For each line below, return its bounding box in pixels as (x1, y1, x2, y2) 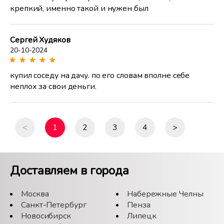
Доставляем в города (10, 162, 129, 178)
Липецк (127, 210, 156, 221)
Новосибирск (21, 210, 71, 221)
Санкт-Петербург (21, 199, 86, 210)
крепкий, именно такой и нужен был (10, 2, 148, 14)
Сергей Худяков (10, 34, 70, 45)
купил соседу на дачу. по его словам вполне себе (10, 69, 190, 81)
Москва (21, 188, 49, 199)
